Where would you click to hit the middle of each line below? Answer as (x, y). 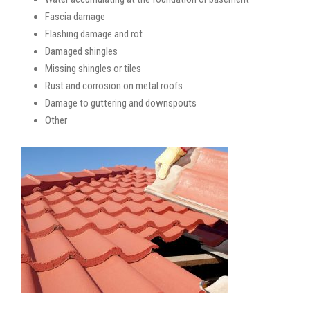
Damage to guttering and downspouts (121, 103)
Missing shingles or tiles (93, 68)
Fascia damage (75, 16)
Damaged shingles (81, 51)
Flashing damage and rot (94, 34)
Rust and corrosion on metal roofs (114, 85)
